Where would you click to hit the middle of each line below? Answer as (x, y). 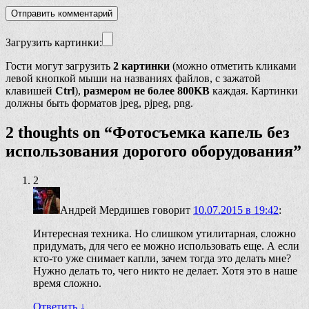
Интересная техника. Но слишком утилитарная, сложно (165, 233)
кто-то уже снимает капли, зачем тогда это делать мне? (162, 258)
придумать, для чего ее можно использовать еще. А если (166, 246)
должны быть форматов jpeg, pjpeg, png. (99, 103)
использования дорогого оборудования (149, 151)
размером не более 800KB (147, 90)
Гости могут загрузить (59, 66)
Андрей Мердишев (105, 210)
